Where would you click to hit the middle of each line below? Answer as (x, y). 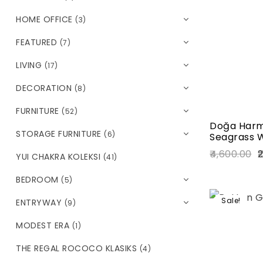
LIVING (29, 65)
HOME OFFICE (44, 19)
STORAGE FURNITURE (59, 134)
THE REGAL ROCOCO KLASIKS (76, 248)
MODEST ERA (43, 225)
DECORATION (44, 88)
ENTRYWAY (39, 202)
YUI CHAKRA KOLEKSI (58, 156)
